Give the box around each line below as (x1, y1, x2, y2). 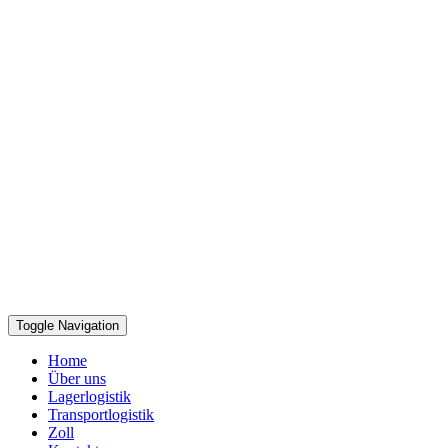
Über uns (48, 370, 106, 387)
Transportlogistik (48, 406, 154, 423)
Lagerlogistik (48, 388, 131, 405)
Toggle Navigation (16, 318, 119, 333)
